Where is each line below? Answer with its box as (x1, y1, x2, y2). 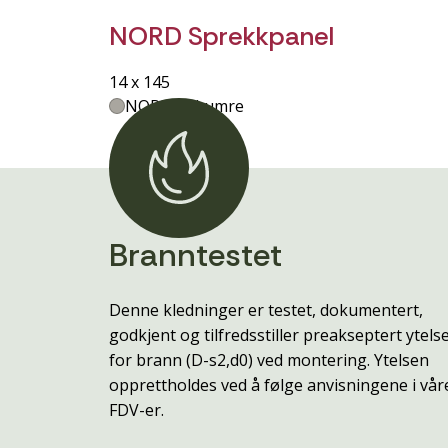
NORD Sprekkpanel (109, 19, 334, 54)
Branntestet (109, 233, 282, 276)
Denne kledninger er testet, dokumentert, (109, 299, 423, 322)
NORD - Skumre (125, 94, 244, 117)
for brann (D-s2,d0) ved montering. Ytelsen (109, 349, 429, 372)
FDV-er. (109, 399, 164, 422)
